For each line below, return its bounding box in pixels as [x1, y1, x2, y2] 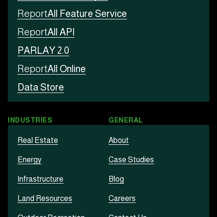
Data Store [17, 82, 64, 93]
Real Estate [17, 136, 58, 145]
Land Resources [17, 194, 72, 203]
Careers [108, 194, 136, 203]
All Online [47, 63, 86, 75]
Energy [17, 155, 42, 164]
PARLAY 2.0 [17, 45, 69, 56]
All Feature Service [47, 8, 127, 19]
